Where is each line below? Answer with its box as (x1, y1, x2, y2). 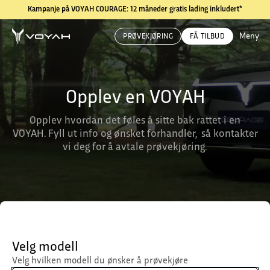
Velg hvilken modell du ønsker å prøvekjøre (12, 257, 188, 266)
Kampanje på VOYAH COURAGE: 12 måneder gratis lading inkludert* (28, 6, 242, 13)
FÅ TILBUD (189, 33, 225, 40)
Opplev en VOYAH (65, 89, 205, 107)
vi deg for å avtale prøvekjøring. (63, 142, 207, 152)
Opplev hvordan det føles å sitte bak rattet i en (30, 116, 240, 126)
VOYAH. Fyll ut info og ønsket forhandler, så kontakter (12, 129, 258, 139)
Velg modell (12, 241, 78, 254)
